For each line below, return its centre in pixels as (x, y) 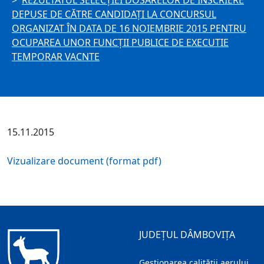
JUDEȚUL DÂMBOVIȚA (187, 235)
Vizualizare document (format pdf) (84, 161)
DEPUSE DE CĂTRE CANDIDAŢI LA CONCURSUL (114, 14)
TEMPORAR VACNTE (56, 57)
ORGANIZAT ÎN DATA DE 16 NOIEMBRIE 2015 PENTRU (129, 28)
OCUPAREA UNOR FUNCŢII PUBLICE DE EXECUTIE (120, 42)
